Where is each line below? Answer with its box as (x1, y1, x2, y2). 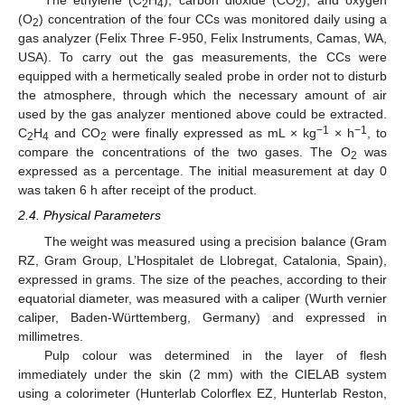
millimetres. (18, 328, 83, 344)
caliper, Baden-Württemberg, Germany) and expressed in (18, 309, 387, 325)
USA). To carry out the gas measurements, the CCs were (18, 50, 387, 65)
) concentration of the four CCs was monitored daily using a (39, 12, 387, 27)
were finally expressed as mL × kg (107, 126, 316, 141)
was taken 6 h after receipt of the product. (18, 183, 257, 198)
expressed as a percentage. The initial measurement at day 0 (18, 164, 387, 179)
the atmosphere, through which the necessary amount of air (18, 88, 387, 103)
